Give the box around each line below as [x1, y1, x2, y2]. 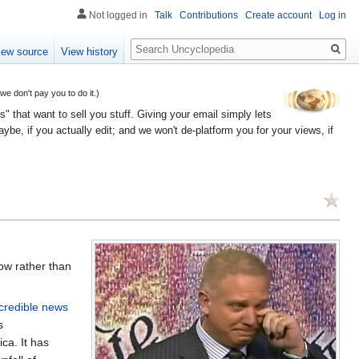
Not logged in [89, 10, 147, 21]
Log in [319, 10, 346, 21]
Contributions [179, 10, 238, 21]
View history [61, 46, 119, 58]
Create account [245, 10, 312, 21]
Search [130, 31, 184, 50]
